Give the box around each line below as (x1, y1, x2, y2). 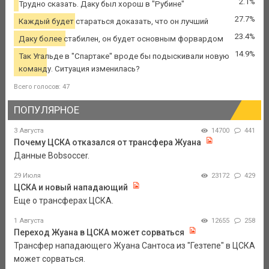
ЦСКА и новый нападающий (13, 183, 128, 193)
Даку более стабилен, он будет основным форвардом (18, 34, 223, 43)
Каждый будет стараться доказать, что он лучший (18, 16, 208, 26)
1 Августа (13, 217, 44, 225)
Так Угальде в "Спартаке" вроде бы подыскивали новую (18, 51, 229, 61)
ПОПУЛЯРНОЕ (13, 103, 79, 116)
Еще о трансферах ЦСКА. (13, 196, 113, 206)
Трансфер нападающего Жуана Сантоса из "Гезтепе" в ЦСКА (13, 241, 255, 251)
